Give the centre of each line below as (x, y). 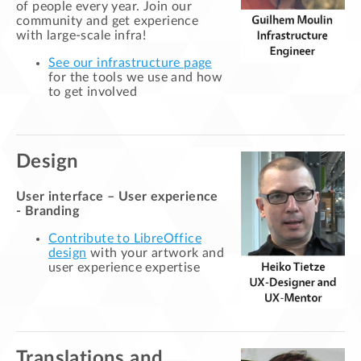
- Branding (48, 212)
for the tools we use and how (136, 78)
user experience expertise (124, 268)
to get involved (93, 92)
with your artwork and (156, 253)
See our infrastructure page (130, 63)
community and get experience (108, 21)
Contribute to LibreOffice (125, 239)
